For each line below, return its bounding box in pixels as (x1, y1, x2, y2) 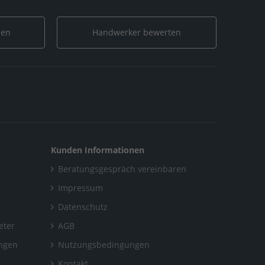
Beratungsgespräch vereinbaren (58, 163, 186, 174)
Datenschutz (58, 201, 108, 212)
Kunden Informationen (51, 144, 144, 156)
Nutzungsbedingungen (58, 238, 150, 250)
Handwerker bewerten (92, 26, 181, 38)
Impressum (58, 182, 103, 193)
